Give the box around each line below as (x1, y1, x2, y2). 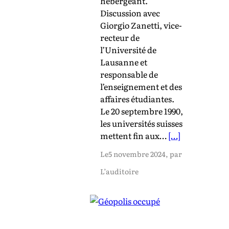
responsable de (100, 67, 158, 80)
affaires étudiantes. (100, 92, 174, 105)
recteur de (100, 31, 140, 43)
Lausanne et (100, 55, 147, 68)
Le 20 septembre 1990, (100, 104, 183, 117)
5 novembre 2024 (108, 148, 166, 159)
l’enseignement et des (100, 80, 182, 93)
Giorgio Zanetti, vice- (100, 18, 182, 31)
